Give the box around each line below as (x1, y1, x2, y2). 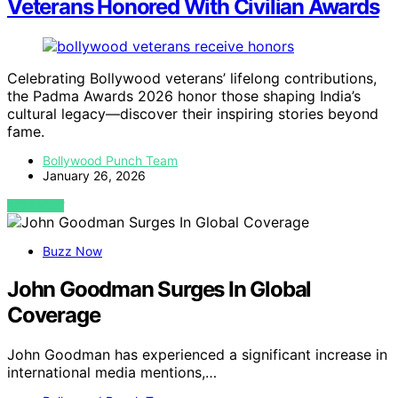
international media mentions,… (7, 363, 217, 382)
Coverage (7, 302, 100, 329)
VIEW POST (7, 199, 65, 213)
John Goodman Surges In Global (7, 276, 312, 303)
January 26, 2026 (43, 168, 146, 184)
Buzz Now (43, 243, 102, 259)
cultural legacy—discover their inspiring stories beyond (7, 105, 378, 123)
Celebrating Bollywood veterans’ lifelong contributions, (7, 69, 377, 88)
